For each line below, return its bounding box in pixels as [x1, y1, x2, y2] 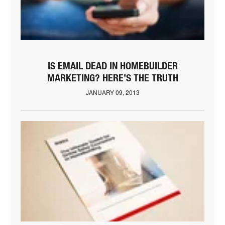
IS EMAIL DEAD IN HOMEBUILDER [47, 61, 178, 72]
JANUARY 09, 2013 [85, 88, 140, 97]
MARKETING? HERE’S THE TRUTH [47, 73, 178, 84]
